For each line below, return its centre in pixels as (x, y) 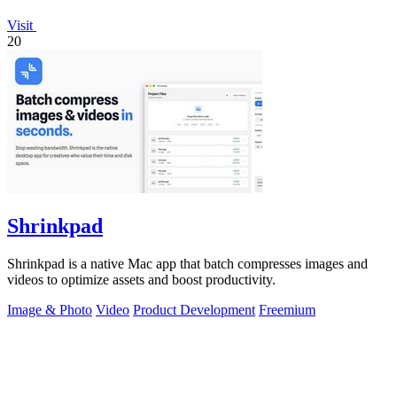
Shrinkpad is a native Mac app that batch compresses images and (187, 264)
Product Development (194, 310)
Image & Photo (50, 310)
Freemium (287, 310)
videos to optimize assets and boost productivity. (141, 280)
